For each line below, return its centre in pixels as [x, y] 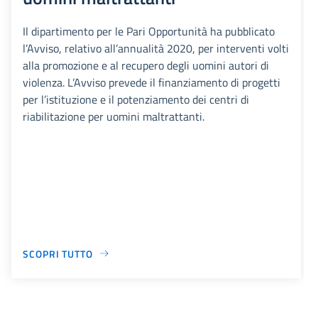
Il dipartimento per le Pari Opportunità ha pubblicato [149, 31]
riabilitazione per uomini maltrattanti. [114, 116]
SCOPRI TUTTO [58, 253]
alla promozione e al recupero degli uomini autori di [146, 65]
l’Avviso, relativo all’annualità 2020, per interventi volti [156, 48]
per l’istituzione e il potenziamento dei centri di [136, 99]
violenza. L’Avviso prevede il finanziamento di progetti [152, 82]
